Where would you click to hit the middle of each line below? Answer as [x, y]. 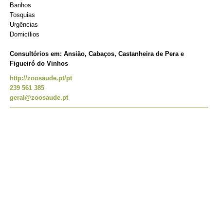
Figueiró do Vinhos [39, 64]
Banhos [20, 5]
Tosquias [22, 15]
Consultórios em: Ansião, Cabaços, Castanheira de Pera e [97, 54]
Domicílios [25, 34]
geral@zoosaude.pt [39, 98]
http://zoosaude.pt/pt [41, 78]
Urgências [24, 25]
